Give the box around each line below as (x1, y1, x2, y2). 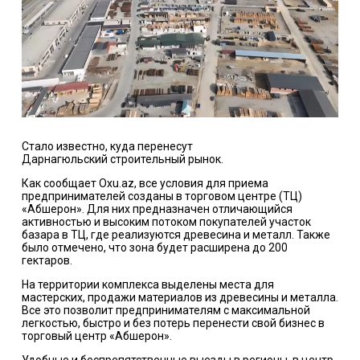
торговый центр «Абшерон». (21, 329, 172, 343)
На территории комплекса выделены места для (21, 278, 274, 292)
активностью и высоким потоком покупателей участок (21, 215, 311, 229)
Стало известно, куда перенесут (21, 140, 193, 153)
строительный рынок (109, 153, 221, 166)
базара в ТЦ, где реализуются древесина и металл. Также (21, 228, 330, 242)
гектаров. (21, 254, 72, 268)
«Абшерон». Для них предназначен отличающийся (21, 202, 292, 216)
